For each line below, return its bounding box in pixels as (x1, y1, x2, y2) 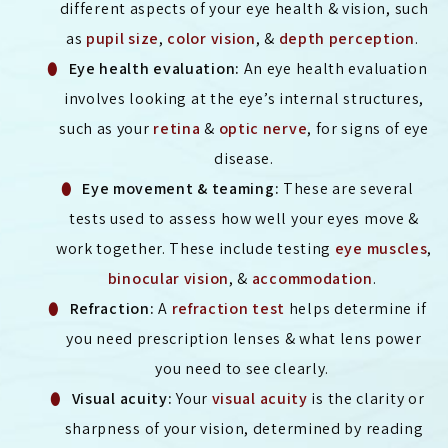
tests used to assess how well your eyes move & (68, 208, 420, 230)
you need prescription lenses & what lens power (66, 328, 422, 350)
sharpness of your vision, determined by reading (64, 418, 424, 440)
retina (153, 118, 201, 140)
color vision (167, 28, 256, 50)
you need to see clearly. (155, 358, 333, 380)
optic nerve (218, 118, 308, 140)
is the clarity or (307, 388, 425, 410)
